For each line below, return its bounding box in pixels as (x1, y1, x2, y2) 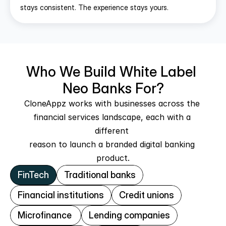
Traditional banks (64, 169, 136, 180)
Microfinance (18, 210, 74, 220)
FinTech (18, 169, 49, 180)
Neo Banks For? (62, 80, 164, 97)
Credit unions (119, 190, 174, 200)
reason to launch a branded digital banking (29, 139, 195, 149)
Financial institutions (18, 190, 104, 200)
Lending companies (89, 210, 170, 220)
